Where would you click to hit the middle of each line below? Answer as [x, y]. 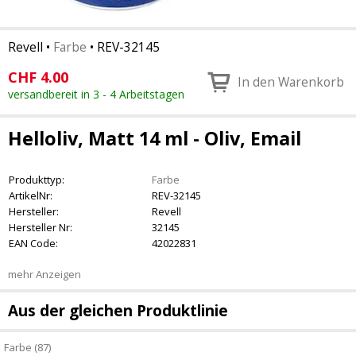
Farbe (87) [27, 347]
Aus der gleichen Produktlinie [118, 311]
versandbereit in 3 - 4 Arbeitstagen [96, 94]
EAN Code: [33, 243]
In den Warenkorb [291, 82]
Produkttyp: [37, 180]
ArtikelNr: [31, 195]
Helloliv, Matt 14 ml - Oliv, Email [155, 138]
